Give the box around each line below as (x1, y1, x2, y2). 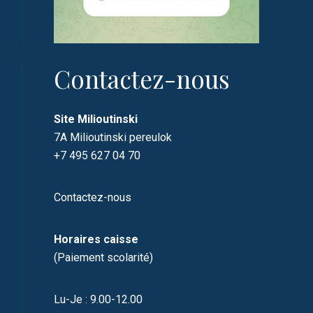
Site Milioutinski (54, 112, 138, 126)
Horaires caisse (54, 233, 142, 246)
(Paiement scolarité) (54, 251, 154, 264)
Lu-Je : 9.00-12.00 (54, 293, 143, 306)
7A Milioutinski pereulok (54, 131, 173, 144)
